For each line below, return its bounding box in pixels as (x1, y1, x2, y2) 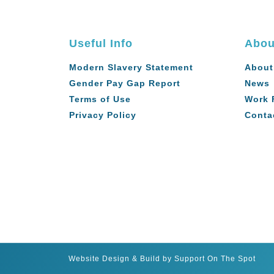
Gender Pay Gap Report (69, 78, 181, 88)
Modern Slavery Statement (69, 62, 194, 72)
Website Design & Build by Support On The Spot (68, 254, 256, 263)
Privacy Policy (69, 109, 137, 120)
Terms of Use (69, 94, 131, 104)
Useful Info (69, 37, 133, 50)
